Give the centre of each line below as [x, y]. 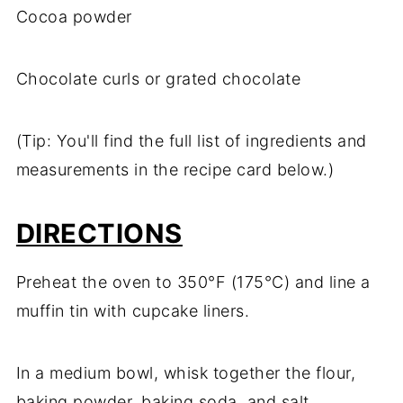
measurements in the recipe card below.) [175, 170]
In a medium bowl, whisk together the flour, [186, 373]
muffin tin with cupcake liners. [133, 311]
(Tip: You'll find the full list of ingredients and [191, 141]
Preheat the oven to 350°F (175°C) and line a [193, 282]
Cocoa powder [74, 17]
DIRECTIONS [99, 234]
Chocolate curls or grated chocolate [158, 79]
